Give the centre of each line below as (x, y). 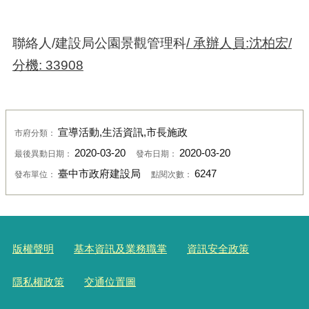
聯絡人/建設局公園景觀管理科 (99, 42)
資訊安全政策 (218, 249)
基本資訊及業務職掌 (121, 249)
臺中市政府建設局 (99, 174)
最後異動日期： (44, 154)
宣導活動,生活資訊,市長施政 (122, 133)
